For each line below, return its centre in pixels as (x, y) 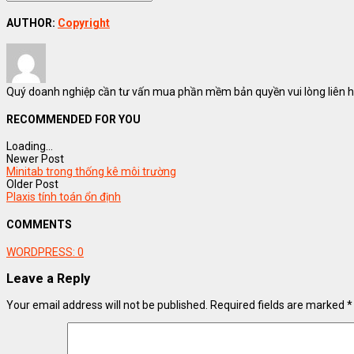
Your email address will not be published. (107, 305)
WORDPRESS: (42, 252)
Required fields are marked (279, 305)
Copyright (84, 23)
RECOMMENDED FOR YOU (73, 119)
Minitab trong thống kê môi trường (91, 172)
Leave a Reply (48, 279)
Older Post (32, 185)
